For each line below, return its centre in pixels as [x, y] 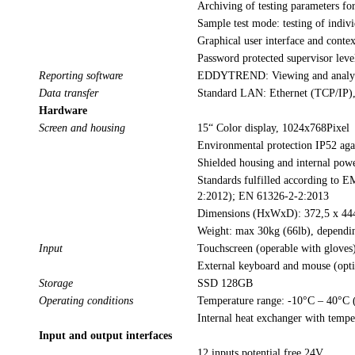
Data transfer [70, 94]
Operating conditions [88, 301]
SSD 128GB [225, 284]
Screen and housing [84, 128]
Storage [57, 284]
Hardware [63, 111]
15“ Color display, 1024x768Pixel [273, 128]
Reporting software [82, 76]
